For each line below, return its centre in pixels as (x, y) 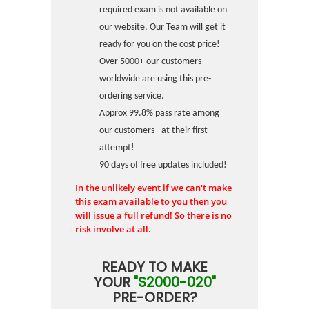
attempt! (117, 148)
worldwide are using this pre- (155, 79)
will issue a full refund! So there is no (153, 215)
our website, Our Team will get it (162, 27)
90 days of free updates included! (163, 165)
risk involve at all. (113, 229)
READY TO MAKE (154, 267)
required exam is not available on (163, 10)
